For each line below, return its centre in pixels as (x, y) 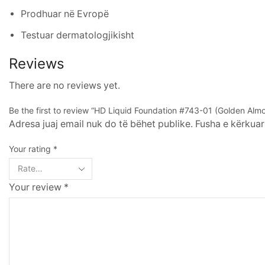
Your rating (31, 148)
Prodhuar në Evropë (65, 14)
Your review (36, 187)
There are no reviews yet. (64, 85)
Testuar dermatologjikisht (77, 35)
